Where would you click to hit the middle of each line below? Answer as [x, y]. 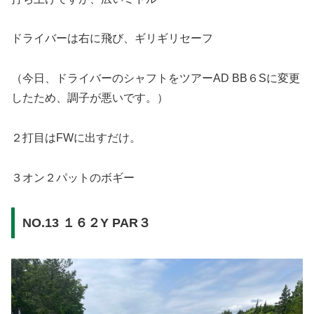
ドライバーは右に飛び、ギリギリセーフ [112, 39]
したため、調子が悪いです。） [90, 98]
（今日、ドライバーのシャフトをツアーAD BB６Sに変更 [156, 78]
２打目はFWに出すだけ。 [76, 137]
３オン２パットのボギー [73, 177]
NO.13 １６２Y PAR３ [86, 223]
